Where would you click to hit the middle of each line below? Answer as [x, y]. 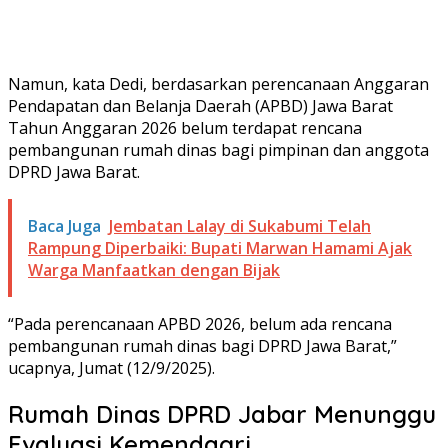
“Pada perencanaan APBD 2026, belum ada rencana [200, 323]
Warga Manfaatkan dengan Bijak [154, 269]
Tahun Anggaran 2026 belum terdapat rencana [185, 127]
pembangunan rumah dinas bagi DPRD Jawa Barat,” [202, 345]
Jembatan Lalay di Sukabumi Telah [240, 225]
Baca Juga [64, 225]
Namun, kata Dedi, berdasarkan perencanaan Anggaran [218, 83]
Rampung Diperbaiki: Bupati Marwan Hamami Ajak [220, 247]
